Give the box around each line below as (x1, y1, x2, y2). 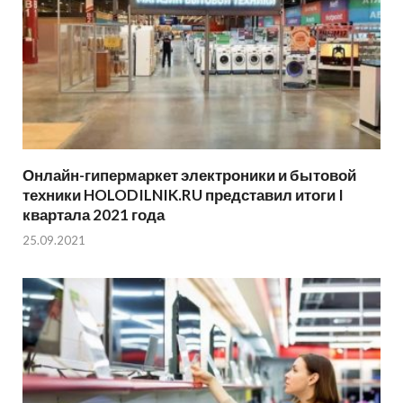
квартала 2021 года (22, 204, 165, 224)
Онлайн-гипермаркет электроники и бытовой (22, 165, 356, 184)
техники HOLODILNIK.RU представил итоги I (22, 184, 344, 204)
